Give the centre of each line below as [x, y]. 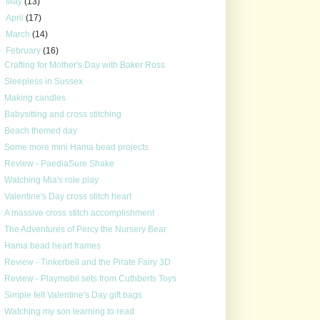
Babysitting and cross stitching [62, 114]
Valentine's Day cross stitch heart [67, 196]
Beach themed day [40, 130]
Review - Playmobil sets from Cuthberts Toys [90, 278]
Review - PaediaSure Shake [59, 163]
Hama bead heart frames [52, 245]
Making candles [35, 97]
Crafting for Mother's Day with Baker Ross [84, 65]
